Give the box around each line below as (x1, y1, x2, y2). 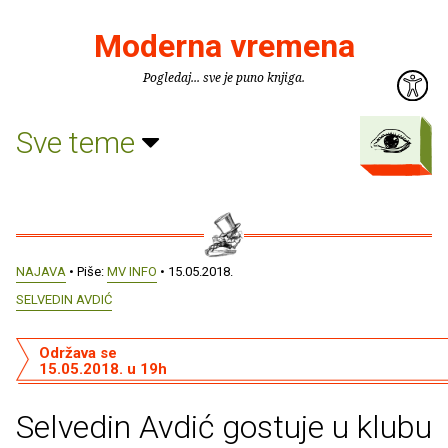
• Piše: (66, 264, 107, 279)
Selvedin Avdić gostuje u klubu (16, 408, 432, 446)
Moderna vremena (93, 27, 355, 65)
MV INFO (107, 264, 157, 279)
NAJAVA (16, 264, 66, 279)
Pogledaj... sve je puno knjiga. (143, 69, 305, 86)
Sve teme (16, 124, 142, 160)
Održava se (38, 344, 117, 362)
